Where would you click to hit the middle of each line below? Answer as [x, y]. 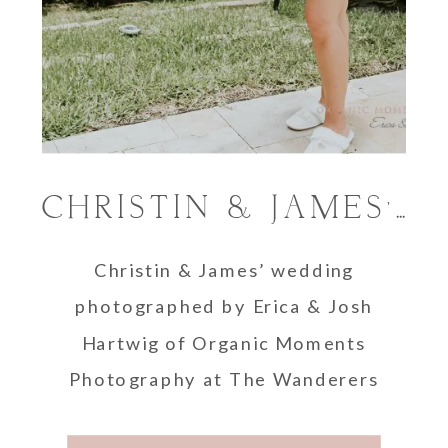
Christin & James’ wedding [224, 270]
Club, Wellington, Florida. [224, 415]
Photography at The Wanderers [224, 379]
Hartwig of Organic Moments [224, 343]
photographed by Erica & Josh [224, 306]
